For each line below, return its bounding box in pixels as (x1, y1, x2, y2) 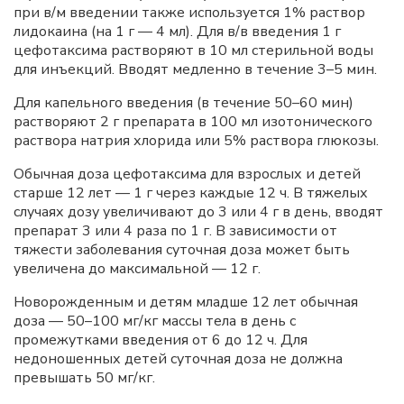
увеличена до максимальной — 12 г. (14, 259, 261, 279)
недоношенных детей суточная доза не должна (14, 349, 343, 369)
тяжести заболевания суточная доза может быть (14, 240, 350, 260)
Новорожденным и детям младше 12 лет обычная (14, 292, 358, 312)
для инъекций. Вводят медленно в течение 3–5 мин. (14, 60, 377, 79)
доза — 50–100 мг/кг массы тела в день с (14, 311, 296, 331)
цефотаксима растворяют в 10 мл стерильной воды (14, 41, 373, 60)
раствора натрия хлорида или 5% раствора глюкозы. (14, 131, 379, 151)
